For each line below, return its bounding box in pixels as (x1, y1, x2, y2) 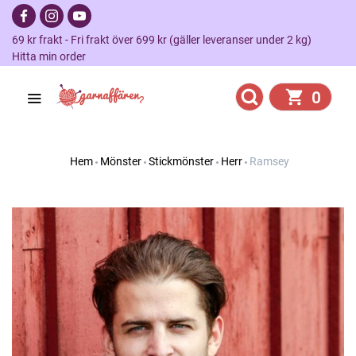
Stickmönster (148, 155, 214, 168)
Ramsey (249, 155, 289, 168)
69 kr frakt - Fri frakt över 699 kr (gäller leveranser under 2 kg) (12, 33, 321, 46)
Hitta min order (12, 50, 86, 63)
